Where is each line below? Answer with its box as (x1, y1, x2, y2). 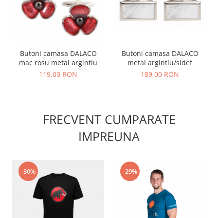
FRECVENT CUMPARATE (42, 111, 176, 128)
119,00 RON (39, 70, 77, 79)
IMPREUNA (78, 128, 140, 145)
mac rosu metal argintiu (19, 58, 97, 68)
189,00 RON (141, 70, 179, 79)
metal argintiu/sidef (127, 58, 192, 68)
